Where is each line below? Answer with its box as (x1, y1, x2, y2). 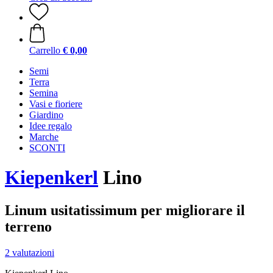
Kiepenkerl (5, 166, 98, 189)
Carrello (29, 45, 60, 55)
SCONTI (29, 143, 65, 153)
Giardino (29, 110, 63, 120)
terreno (5, 218, 52, 235)
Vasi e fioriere (29, 99, 82, 109)
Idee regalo (29, 121, 72, 131)
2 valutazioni (5, 247, 54, 258)
